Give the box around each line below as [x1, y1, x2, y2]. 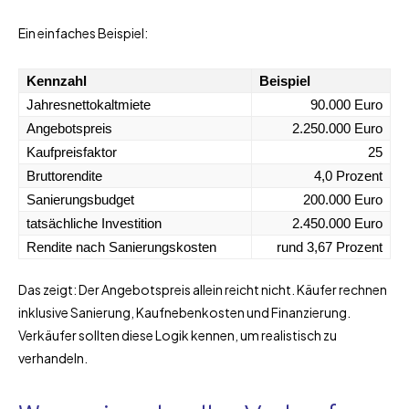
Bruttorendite [26, 167, 102, 184]
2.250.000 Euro [292, 120, 383, 136]
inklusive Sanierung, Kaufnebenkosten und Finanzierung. [18, 303, 351, 320]
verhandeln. [18, 349, 88, 366]
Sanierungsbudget [26, 191, 134, 207]
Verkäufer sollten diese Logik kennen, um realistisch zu [18, 326, 337, 343]
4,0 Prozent [314, 167, 383, 184]
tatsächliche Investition [26, 215, 162, 231]
